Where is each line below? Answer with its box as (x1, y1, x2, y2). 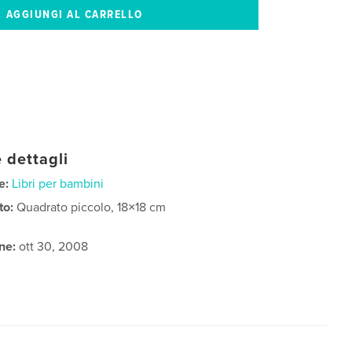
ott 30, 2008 (16, 238, 89, 255)
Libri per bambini (12, 175, 104, 192)
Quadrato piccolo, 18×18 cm (16, 199, 167, 215)
